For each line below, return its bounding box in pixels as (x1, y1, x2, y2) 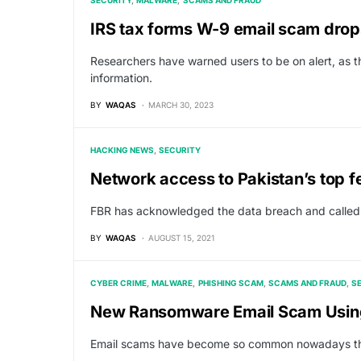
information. (90, 71, 152, 85)
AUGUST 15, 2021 (148, 233, 215, 243)
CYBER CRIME (90, 278, 147, 288)
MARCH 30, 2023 (148, 100, 214, 110)
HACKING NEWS (90, 145, 154, 155)
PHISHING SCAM (197, 278, 263, 288)
